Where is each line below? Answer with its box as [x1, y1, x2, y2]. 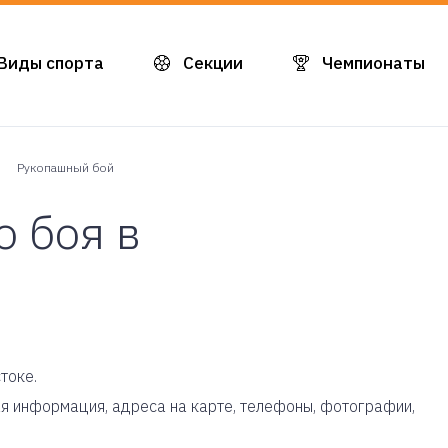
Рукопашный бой [17, 160, 114, 175]
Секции [183, 51, 243, 74]
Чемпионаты [322, 51, 425, 74]
